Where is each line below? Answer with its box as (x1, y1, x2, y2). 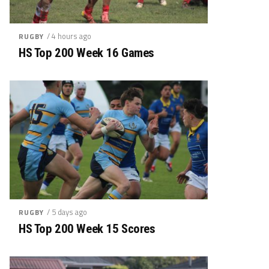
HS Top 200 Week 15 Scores (19, 222, 156, 236)
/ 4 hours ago (47, 30, 92, 42)
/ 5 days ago (47, 206, 88, 218)
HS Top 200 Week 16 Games (19, 46, 155, 60)
